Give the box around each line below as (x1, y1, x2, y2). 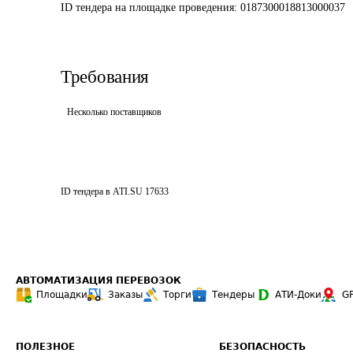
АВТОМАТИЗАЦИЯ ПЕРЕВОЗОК (16, 275, 181, 286)
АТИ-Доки (275, 289, 321, 300)
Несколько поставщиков (67, 106, 162, 117)
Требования (61, 67, 149, 87)
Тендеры (212, 289, 255, 300)
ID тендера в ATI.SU (61, 186, 143, 197)
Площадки (36, 289, 87, 300)
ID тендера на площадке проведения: (61, 2, 240, 13)
